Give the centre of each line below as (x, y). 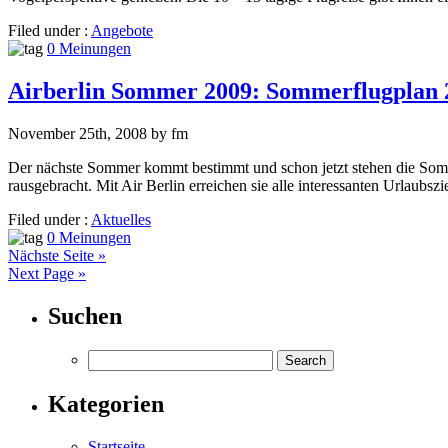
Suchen (85, 315)
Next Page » (47, 273)
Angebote (122, 31)
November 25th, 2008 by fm (98, 133)
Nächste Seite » (57, 255)
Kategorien (106, 403)
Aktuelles (121, 219)
